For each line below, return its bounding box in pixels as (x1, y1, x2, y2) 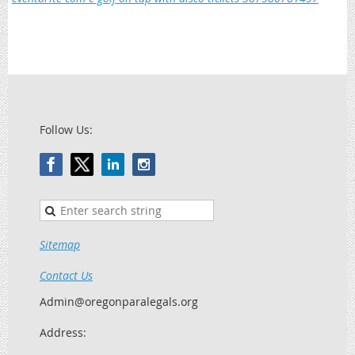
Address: (40, 325, 86, 340)
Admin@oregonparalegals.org (40, 294, 198, 309)
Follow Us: (40, 122, 93, 137)
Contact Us (40, 268, 93, 283)
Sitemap (40, 237, 80, 252)
